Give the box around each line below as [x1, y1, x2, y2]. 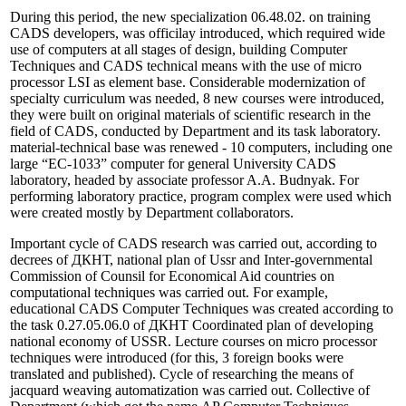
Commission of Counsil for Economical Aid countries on [10, 267, 334, 284]
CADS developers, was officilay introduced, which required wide [10, 24, 385, 41]
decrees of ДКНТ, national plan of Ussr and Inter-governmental [10, 251, 372, 267]
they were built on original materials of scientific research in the [10, 106, 371, 122]
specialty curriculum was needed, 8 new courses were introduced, [10, 90, 384, 106]
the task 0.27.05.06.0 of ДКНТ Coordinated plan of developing [10, 316, 373, 333]
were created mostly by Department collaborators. [10, 204, 294, 220]
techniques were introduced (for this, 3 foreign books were [10, 349, 343, 365]
